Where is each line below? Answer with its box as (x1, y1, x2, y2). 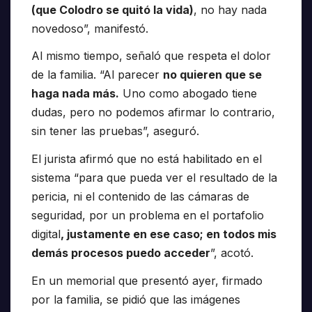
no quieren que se (163, 68, 262, 82)
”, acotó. (210, 246, 253, 260)
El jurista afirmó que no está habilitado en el (31, 152, 262, 166)
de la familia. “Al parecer (31, 68, 163, 82)
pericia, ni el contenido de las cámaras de (31, 189, 249, 204)
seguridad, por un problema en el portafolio (31, 208, 264, 223)
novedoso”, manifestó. (31, 21, 148, 36)
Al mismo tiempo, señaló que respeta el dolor (31, 49, 271, 63)
